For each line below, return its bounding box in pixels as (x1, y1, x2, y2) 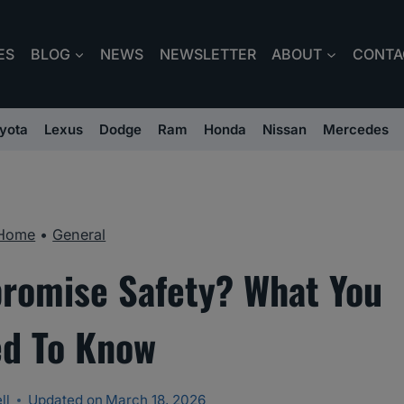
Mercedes (323, 121, 389, 139)
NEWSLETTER (159, 45, 256, 63)
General (52, 225, 106, 244)
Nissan (262, 121, 307, 139)
